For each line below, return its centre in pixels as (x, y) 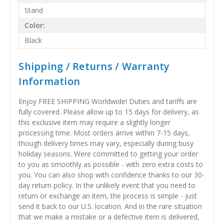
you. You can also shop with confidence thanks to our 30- (112, 174)
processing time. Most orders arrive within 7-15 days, (104, 132)
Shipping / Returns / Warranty (94, 66)
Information (49, 81)
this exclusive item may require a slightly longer (95, 122)
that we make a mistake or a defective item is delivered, (109, 216)
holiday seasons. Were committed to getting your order (108, 153)
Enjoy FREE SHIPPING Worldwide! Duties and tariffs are (108, 101)
